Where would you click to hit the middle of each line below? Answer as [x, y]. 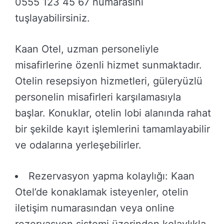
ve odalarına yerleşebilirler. [78, 145]
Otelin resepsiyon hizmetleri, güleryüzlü [109, 81]
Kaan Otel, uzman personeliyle [87, 49]
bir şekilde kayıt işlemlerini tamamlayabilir [112, 129]
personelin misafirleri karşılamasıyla [98, 97]
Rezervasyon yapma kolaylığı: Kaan [111, 176]
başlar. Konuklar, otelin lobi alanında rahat [113, 113]
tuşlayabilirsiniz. [52, 18]
